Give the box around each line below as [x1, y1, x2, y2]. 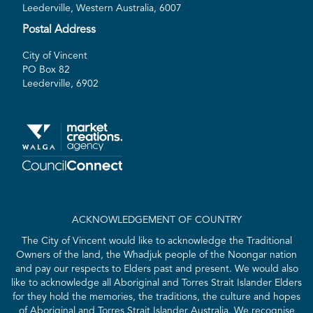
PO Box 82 [22, 65, 70, 75]
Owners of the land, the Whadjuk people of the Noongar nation [16, 250, 297, 261]
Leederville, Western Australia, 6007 [22, 3, 182, 14]
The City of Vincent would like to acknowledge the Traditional [21, 236, 292, 247]
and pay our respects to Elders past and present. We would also [15, 264, 298, 275]
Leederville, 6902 [22, 79, 99, 89]
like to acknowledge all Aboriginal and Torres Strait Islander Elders [11, 278, 302, 289]
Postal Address [22, 24, 96, 36]
